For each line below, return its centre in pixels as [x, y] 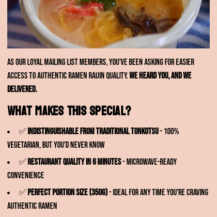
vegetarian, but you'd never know [56, 145]
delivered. [22, 89]
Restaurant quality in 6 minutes [74, 162]
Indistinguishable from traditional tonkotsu [93, 131]
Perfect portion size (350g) [68, 193]
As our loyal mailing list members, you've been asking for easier [101, 62]
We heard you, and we [160, 76]
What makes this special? [69, 111]
